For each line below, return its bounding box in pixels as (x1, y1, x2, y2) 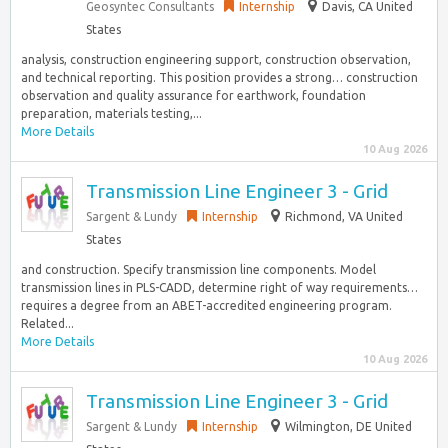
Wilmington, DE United (285, 420, 412, 433)
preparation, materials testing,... (21, 107, 202, 120)
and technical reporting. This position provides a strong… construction (21, 71, 418, 84)
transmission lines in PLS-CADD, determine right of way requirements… (21, 281, 418, 294)
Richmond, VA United (285, 210, 403, 223)
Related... (21, 317, 74, 330)
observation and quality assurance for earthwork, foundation (21, 89, 366, 102)
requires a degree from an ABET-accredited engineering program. (21, 299, 392, 312)
